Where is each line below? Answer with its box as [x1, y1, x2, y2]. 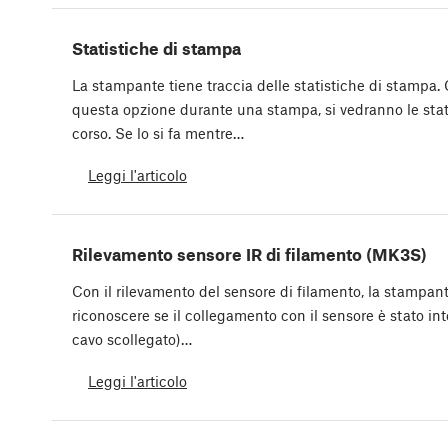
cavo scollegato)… [72, 330, 192, 349]
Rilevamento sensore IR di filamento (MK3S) [72, 244, 427, 265]
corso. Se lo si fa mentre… [72, 124, 244, 143]
